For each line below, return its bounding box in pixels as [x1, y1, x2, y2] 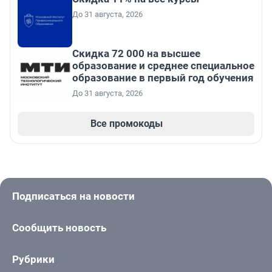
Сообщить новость [12, 222, 106, 234]
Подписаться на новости [12, 190, 135, 203]
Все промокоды [90, 118, 163, 130]
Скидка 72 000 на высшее [72, 47, 200, 60]
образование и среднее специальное [72, 59, 254, 72]
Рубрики [12, 253, 55, 266]
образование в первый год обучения [72, 72, 254, 84]
